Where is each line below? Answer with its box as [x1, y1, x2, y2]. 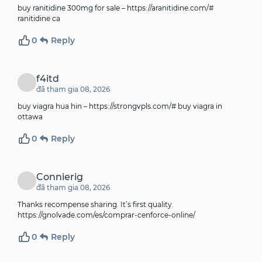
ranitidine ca [18, 14, 60, 23]
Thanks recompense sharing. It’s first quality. [18, 200, 174, 209]
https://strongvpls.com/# [89, 102, 176, 111]
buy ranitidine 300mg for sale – [18, 4, 127, 13]
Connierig [36, 171, 83, 183]
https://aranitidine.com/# [127, 4, 213, 13]
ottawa [18, 112, 43, 122]
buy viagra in [176, 102, 222, 111]
